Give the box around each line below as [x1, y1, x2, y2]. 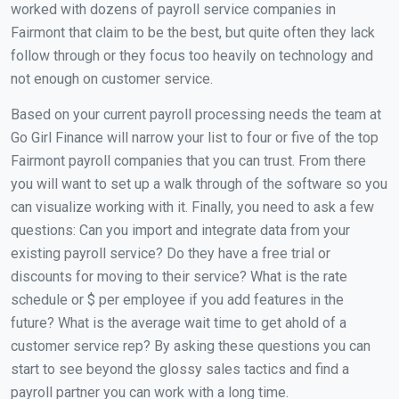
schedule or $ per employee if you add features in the [11, 291, 344, 309]
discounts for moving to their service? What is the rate [11, 268, 347, 286]
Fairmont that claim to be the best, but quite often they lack [11, 24, 375, 42]
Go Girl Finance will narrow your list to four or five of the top [11, 129, 379, 147]
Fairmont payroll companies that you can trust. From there [11, 152, 366, 170]
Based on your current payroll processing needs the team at [11, 106, 381, 124]
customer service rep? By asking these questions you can [11, 338, 370, 355]
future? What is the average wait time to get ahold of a [11, 314, 346, 332]
